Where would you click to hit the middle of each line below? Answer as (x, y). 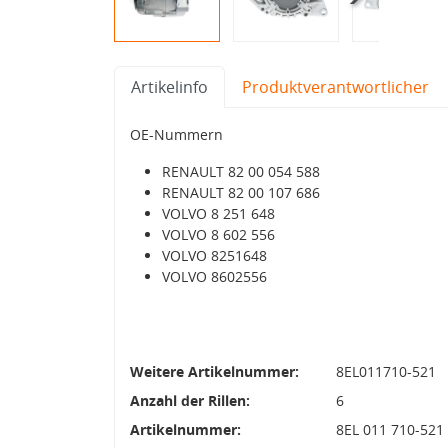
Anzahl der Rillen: (190, 400)
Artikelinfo (169, 86)
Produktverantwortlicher (335, 86)
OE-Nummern (176, 134)
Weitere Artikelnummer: (214, 371)
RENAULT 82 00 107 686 (241, 192)
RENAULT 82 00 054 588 (241, 171)
